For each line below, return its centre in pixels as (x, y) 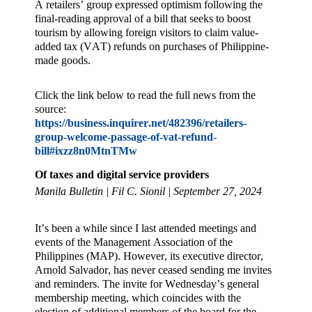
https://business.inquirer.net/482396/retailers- (141, 123)
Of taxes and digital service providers (122, 175)
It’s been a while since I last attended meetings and (146, 228)
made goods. (63, 60)
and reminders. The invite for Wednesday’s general (147, 283)
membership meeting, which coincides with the (138, 297)
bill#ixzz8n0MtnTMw (86, 151)
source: (50, 109)
